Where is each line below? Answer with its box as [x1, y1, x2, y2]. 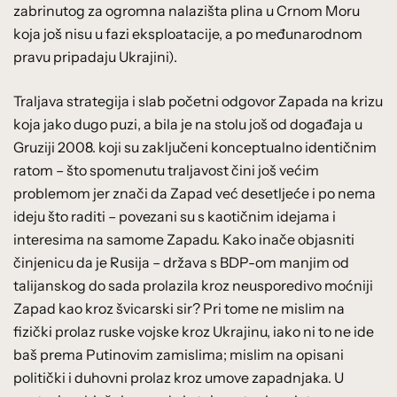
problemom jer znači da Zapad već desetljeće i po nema [13, 183, 376, 202]
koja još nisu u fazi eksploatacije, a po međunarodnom [13, 24, 362, 43]
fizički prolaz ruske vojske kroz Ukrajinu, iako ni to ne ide [13, 322, 374, 340]
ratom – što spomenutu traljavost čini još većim [13, 160, 319, 179]
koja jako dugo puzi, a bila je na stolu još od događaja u [13, 114, 362, 133]
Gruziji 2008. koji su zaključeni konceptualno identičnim [13, 137, 377, 156]
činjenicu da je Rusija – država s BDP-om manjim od [13, 253, 349, 271]
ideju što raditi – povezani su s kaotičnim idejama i [13, 206, 336, 225]
